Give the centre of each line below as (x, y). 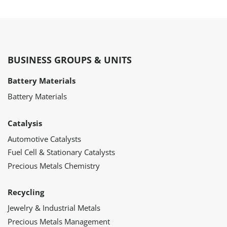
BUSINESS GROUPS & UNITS (70, 60)
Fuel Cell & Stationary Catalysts (61, 152)
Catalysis (25, 123)
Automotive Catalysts (44, 139)
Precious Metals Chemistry (54, 165)
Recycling (26, 192)
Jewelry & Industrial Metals (54, 208)
